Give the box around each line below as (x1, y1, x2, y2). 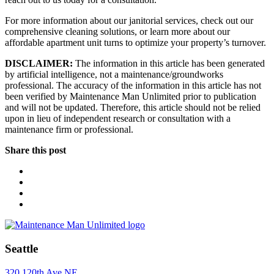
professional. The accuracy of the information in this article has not (5, 80, 261, 91)
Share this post (5, 145, 66, 156)
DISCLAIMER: (5, 58, 73, 69)
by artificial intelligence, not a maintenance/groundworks (5, 69, 223, 80)
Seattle (5, 242, 38, 256)
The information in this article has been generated (73, 58, 265, 69)
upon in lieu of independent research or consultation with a (5, 113, 231, 124)
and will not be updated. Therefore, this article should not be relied (5, 102, 261, 113)
